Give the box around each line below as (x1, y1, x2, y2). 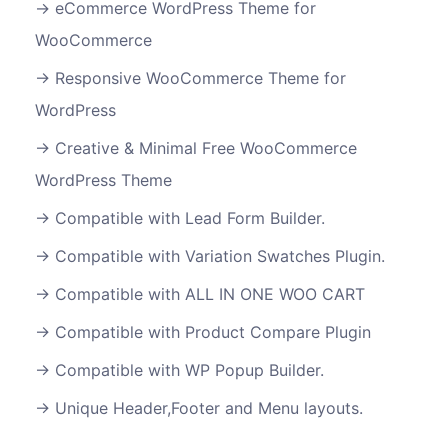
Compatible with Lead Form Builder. (55, 207, 325, 228)
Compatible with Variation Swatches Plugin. (55, 245, 385, 266)
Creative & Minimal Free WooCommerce (55, 137, 357, 158)
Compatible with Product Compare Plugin (55, 321, 371, 342)
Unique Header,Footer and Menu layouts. (55, 397, 363, 418)
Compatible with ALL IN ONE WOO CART (55, 283, 365, 304)
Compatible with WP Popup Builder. (55, 359, 324, 380)
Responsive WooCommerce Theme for (55, 67, 346, 88)
